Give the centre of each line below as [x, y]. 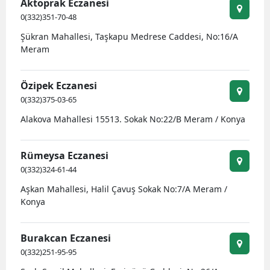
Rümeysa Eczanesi [64, 155]
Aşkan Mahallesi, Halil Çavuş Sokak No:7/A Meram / [124, 189]
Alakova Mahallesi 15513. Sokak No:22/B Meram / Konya [133, 119]
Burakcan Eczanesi [66, 238]
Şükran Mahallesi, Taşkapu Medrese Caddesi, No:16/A [129, 36]
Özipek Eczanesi [59, 86]
